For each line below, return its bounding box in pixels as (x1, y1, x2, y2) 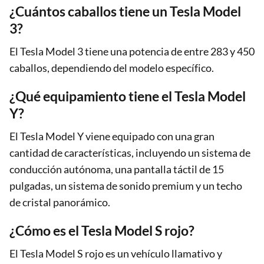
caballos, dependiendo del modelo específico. (9, 61, 214, 74)
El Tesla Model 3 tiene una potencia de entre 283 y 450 (9, 44, 255, 58)
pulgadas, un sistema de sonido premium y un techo (9, 179, 242, 192)
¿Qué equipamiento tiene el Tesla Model (9, 87, 246, 104)
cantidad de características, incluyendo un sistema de (9, 146, 250, 159)
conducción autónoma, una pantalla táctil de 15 (9, 162, 224, 176)
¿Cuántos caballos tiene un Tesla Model (9, 2, 241, 19)
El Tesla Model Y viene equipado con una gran (9, 129, 214, 143)
